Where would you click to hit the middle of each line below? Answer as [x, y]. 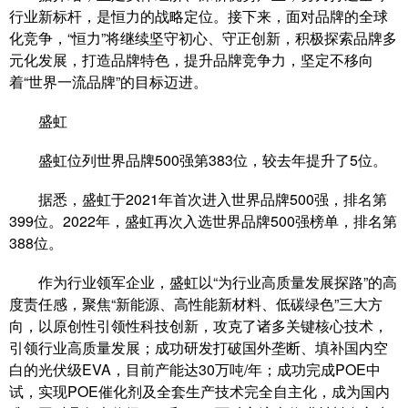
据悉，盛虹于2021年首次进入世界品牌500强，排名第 [198, 199]
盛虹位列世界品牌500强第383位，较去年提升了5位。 [198, 159]
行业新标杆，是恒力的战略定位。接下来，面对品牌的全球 [199, 15]
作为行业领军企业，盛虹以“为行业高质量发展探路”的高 [203, 281]
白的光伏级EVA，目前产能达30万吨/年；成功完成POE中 [195, 369]
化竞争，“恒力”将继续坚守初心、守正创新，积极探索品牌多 [203, 37]
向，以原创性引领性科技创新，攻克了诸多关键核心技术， [199, 325]
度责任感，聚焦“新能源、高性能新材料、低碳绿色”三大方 [196, 303]
